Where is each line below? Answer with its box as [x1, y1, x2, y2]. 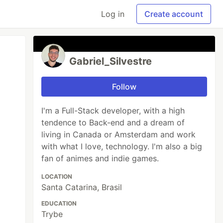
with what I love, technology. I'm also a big [41, 141, 203, 151]
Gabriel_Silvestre [69, 55, 152, 67]
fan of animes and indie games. [41, 153, 159, 163]
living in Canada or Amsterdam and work [41, 129, 196, 139]
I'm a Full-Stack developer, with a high [41, 106, 185, 115]
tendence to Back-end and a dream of [41, 117, 185, 127]
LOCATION [41, 173, 73, 180]
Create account [144, 9, 203, 19]
